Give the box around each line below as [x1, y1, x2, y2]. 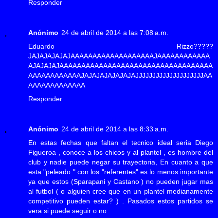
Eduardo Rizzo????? [28, 42, 213, 50]
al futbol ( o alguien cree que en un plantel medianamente [28, 187, 213, 195]
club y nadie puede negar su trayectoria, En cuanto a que [28, 158, 213, 166]
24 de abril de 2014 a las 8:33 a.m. [61, 125, 168, 133]
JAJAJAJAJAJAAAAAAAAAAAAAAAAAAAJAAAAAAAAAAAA [28, 52, 210, 60]
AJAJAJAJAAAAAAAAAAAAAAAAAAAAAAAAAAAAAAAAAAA [28, 61, 213, 70]
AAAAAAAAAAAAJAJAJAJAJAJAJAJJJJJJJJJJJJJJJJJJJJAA [28, 71, 212, 79]
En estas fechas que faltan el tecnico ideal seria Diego [28, 138, 213, 146]
